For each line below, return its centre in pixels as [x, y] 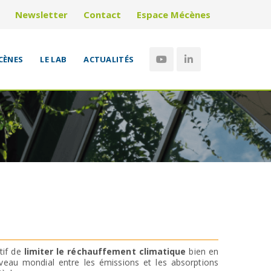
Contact [102, 14]
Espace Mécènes [174, 14]
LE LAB [54, 59]
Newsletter [41, 14]
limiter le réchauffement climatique [105, 251]
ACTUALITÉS [109, 59]
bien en [202, 251]
